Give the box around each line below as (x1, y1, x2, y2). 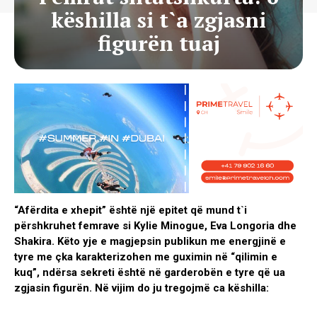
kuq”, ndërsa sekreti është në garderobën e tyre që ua (14, 265, 285, 279)
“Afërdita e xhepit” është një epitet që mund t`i (14, 203, 247, 217)
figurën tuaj (97, 29, 220, 57)
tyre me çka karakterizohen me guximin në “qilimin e (14, 250, 277, 263)
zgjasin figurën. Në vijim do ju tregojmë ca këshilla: (14, 281, 269, 294)
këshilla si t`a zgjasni (51, 6, 266, 34)
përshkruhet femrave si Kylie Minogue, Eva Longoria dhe (14, 219, 296, 232)
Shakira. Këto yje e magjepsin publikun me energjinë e (14, 234, 286, 248)
